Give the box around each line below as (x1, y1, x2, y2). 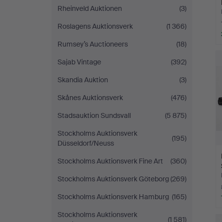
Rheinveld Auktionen (57, 4, 122, 13)
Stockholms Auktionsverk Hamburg (57, 192, 169, 201)
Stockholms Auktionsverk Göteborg (57, 174, 169, 183)
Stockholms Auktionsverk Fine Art (57, 157, 163, 166)
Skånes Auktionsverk (57, 93, 123, 102)
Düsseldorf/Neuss (57, 139, 114, 148)
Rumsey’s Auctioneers (57, 40, 128, 49)
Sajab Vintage (57, 57, 101, 66)
